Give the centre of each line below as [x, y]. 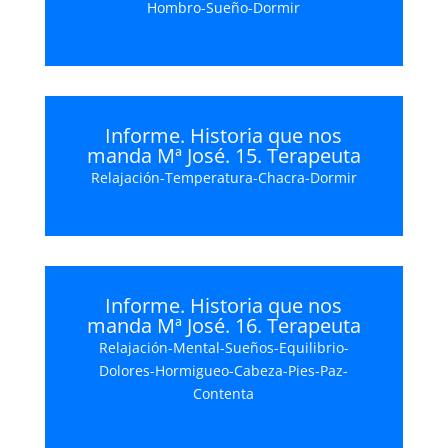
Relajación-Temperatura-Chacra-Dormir [223, 177]
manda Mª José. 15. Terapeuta [223, 155]
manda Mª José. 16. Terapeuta [223, 325]
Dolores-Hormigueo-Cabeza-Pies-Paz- [224, 370]
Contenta [224, 393]
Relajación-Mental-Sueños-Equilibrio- [223, 347]
